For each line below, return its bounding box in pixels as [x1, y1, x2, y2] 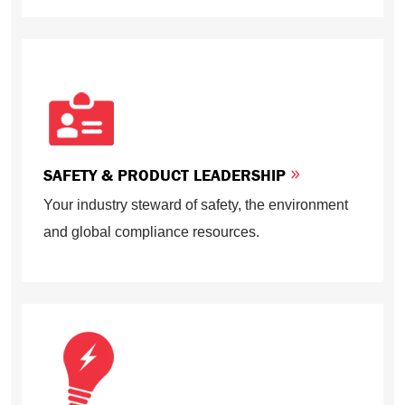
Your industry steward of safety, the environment [43, 197, 348, 212]
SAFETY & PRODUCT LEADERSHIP [43, 165, 290, 185]
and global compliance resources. [43, 224, 259, 240]
